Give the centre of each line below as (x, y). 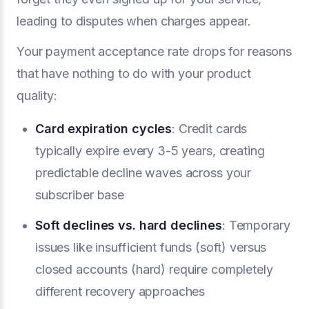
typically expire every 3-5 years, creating (150, 151)
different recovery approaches (120, 291)
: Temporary (256, 225)
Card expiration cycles (104, 129)
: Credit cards (210, 129)
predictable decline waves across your (143, 173)
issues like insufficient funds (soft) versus (151, 247)
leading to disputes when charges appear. (134, 21)
